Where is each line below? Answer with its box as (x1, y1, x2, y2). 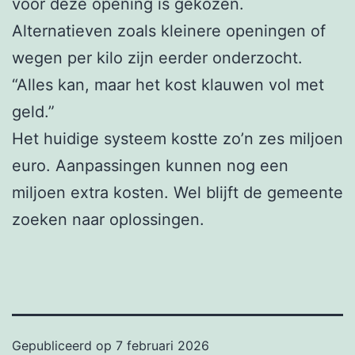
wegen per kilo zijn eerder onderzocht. (12, 48, 303, 67)
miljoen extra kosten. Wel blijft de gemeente (12, 182, 343, 202)
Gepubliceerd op (12, 337, 116, 353)
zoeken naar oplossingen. (12, 209, 204, 229)
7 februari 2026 (116, 337, 209, 353)
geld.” (12, 101, 55, 121)
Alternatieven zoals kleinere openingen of (12, 21, 326, 40)
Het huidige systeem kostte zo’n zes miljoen (12, 128, 343, 148)
